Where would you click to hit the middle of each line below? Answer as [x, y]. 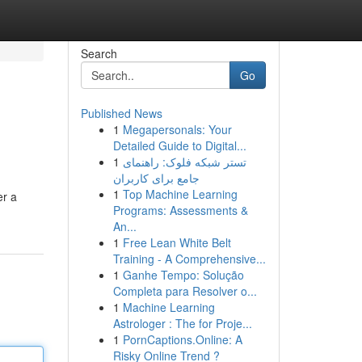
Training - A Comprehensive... [189, 259]
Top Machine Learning [180, 194]
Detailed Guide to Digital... [179, 145]
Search [99, 53]
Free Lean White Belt [177, 242]
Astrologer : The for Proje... [182, 323]
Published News [121, 113]
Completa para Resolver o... [185, 291]
